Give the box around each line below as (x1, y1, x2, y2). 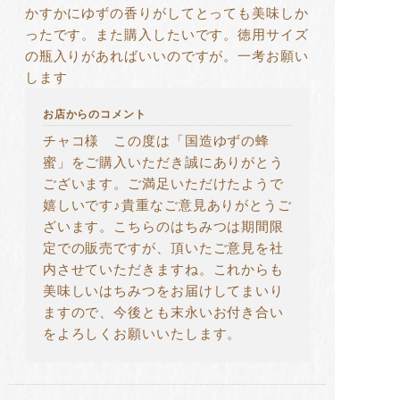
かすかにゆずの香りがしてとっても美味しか (24, 6, 309, 21)
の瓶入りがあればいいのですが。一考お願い (24, 49, 309, 64)
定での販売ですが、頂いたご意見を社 (42, 241, 285, 256)
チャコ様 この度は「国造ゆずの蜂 (42, 134, 271, 149)
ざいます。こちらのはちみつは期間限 (42, 220, 285, 235)
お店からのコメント (42, 108, 146, 121)
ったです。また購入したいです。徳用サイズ (24, 28, 309, 43)
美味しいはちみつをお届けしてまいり (42, 284, 285, 299)
